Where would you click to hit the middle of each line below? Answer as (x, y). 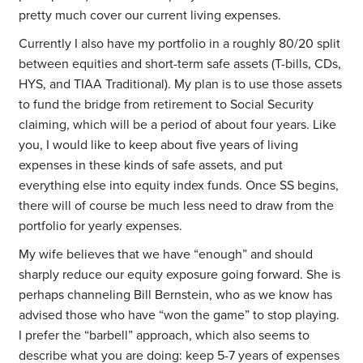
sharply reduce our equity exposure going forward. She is (180, 275)
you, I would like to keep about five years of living (159, 145)
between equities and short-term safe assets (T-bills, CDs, (180, 64)
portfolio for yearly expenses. (101, 226)
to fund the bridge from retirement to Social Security (167, 105)
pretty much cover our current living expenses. (150, 16)
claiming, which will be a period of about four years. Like (178, 125)
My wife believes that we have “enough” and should (166, 255)
